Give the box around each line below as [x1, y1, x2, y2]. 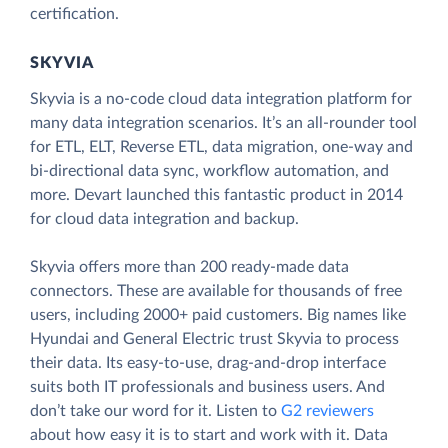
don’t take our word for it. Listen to [30, 403, 281, 420]
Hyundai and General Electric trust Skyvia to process [30, 331, 399, 348]
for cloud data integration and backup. [30, 211, 299, 228]
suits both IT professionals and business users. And [30, 379, 385, 396]
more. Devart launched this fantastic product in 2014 [30, 187, 403, 204]
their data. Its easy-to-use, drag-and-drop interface [30, 355, 386, 372]
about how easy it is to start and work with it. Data [30, 427, 388, 444]
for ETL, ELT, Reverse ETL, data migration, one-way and [30, 139, 413, 156]
